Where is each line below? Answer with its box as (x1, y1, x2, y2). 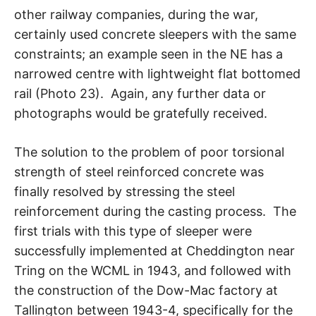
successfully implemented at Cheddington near (14, 243, 295, 258)
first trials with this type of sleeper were (14, 223, 252, 238)
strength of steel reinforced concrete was (14, 164, 264, 179)
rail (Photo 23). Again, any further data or (14, 85, 266, 101)
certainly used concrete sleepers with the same (14, 26, 296, 42)
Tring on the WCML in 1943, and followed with (14, 262, 291, 278)
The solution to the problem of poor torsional (14, 144, 284, 159)
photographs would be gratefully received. (14, 105, 267, 121)
